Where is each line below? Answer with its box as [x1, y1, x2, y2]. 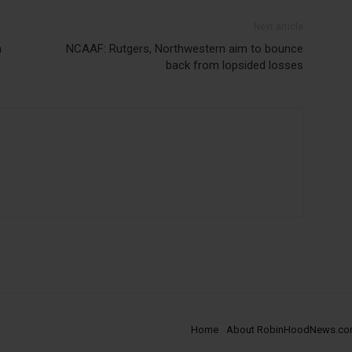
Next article [254, 20, 303, 32]
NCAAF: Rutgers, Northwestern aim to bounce [66, 41, 303, 56]
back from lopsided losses [166, 57, 303, 72]
